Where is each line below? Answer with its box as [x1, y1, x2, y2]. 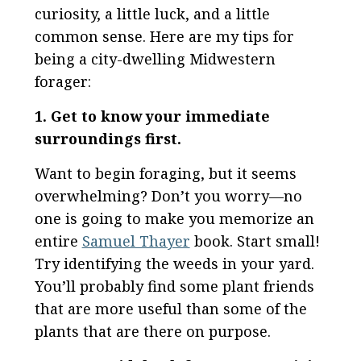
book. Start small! [189, 230, 320, 251]
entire [34, 230, 82, 251]
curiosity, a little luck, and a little [34, 3, 270, 23]
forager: [34, 71, 91, 91]
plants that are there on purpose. [34, 321, 271, 341]
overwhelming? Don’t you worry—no [34, 185, 302, 205]
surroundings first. [34, 128, 181, 148]
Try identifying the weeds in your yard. [34, 253, 314, 273]
